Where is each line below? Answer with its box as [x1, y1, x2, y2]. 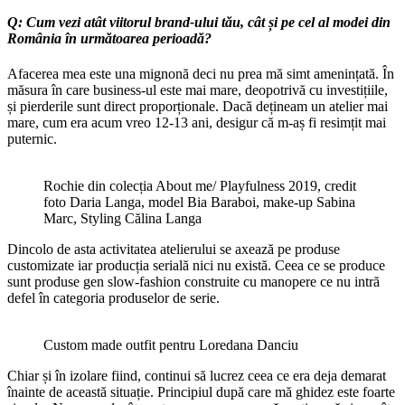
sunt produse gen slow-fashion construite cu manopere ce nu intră [7, 273, 380, 289]
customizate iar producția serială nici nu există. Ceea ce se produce [7, 257, 385, 273]
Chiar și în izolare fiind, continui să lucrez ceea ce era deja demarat [7, 367, 386, 383]
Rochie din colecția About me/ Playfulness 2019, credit [43, 177, 356, 193]
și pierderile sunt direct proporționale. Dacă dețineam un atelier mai [7, 98, 388, 114]
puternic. [7, 130, 57, 146]
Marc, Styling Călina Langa [43, 210, 202, 226]
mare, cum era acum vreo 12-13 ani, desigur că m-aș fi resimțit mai [7, 114, 386, 130]
